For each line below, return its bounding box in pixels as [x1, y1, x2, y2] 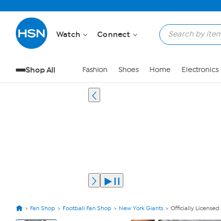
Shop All [26, 65, 56, 74]
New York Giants [119, 205, 163, 212]
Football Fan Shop [63, 205, 111, 212]
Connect [97, 30, 132, 39]
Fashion [82, 66, 108, 74]
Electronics [181, 66, 219, 74]
